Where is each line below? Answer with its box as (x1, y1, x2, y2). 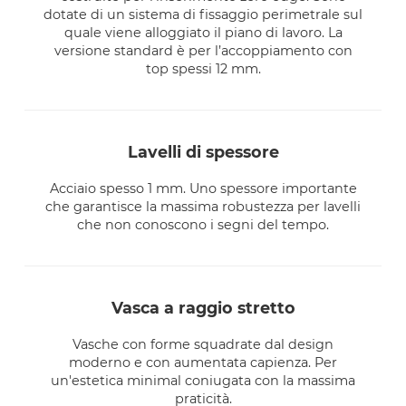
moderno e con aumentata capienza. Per (69, 354, 337, 372)
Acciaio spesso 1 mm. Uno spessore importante (49, 180, 357, 198)
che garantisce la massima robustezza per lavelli (45, 198, 361, 216)
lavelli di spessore (137, 142, 279, 162)
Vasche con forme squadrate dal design (72, 336, 333, 353)
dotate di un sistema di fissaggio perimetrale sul (43, 6, 362, 24)
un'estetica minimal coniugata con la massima (51, 372, 355, 390)
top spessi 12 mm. (145, 61, 261, 78)
